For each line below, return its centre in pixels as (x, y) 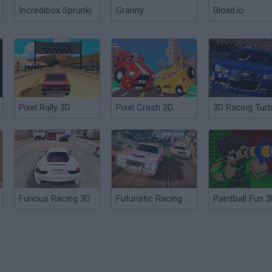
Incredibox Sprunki (55, 10)
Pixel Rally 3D (45, 107)
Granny (130, 10)
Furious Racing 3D (55, 199)
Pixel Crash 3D (144, 107)
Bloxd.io (229, 10)
